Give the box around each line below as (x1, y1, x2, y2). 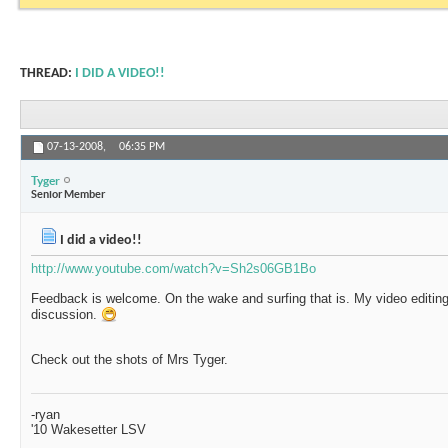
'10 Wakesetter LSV (31, 422, 146, 438)
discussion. (31, 307, 101, 323)
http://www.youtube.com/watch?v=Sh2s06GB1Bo (31, 261, 316, 277)
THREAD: (20, 66, 75, 81)
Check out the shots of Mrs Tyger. (31, 352, 228, 368)
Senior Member (31, 187, 105, 200)
